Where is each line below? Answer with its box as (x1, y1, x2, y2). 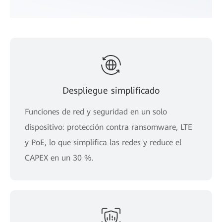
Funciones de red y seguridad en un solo (25, 107, 167, 116)
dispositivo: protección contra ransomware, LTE (25, 122, 192, 132)
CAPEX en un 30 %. (25, 153, 94, 163)
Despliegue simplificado (62, 85, 160, 96)
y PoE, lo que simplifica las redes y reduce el (25, 137, 181, 147)
